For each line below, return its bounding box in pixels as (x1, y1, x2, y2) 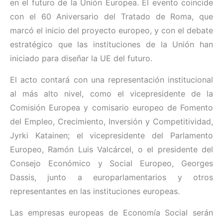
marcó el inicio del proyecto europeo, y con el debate (10, 25, 213, 36)
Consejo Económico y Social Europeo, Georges (10, 158, 213, 169)
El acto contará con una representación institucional (10, 75, 213, 85)
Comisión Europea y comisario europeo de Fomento (10, 103, 213, 113)
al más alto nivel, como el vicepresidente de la (10, 89, 213, 99)
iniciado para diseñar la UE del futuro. (10, 53, 152, 64)
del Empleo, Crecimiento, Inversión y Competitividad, (10, 116, 213, 127)
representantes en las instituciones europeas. (10, 186, 180, 197)
